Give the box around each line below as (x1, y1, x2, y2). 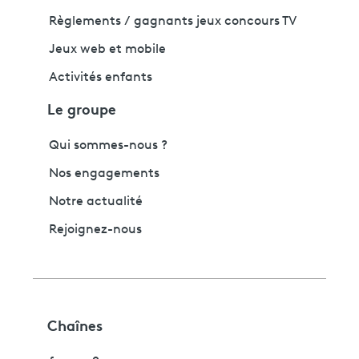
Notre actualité (49, 196, 143, 209)
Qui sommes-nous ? (49, 139, 167, 153)
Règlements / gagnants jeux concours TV (49, 15, 296, 29)
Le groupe (47, 98, 116, 119)
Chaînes (47, 313, 103, 335)
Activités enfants (49, 71, 152, 85)
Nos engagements (49, 167, 159, 181)
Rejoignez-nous (49, 224, 142, 237)
